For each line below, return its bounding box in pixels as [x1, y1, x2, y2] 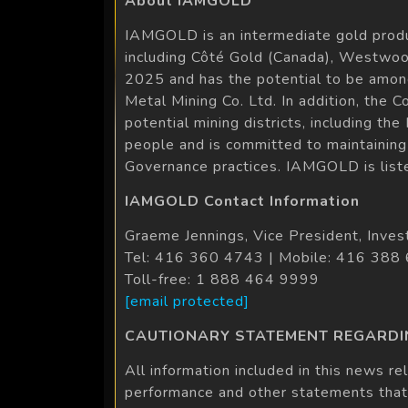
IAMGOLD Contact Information [125, 190, 360, 211]
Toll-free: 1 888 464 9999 [125, 269, 320, 290]
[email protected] [125, 291, 250, 311]
